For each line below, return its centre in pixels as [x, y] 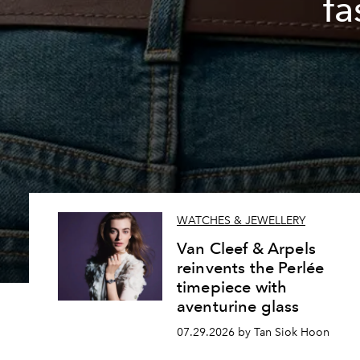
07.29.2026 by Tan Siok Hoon [253, 332]
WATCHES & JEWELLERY [241, 221]
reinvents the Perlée [251, 268]
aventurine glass [238, 307]
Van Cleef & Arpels [246, 249]
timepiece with [232, 287]
